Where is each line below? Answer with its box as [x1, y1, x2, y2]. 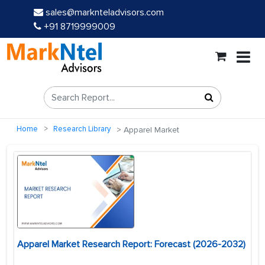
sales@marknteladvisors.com [46, 7, 164, 18]
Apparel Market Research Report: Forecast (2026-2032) [17, 238, 245, 251]
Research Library [53, 124, 111, 134]
